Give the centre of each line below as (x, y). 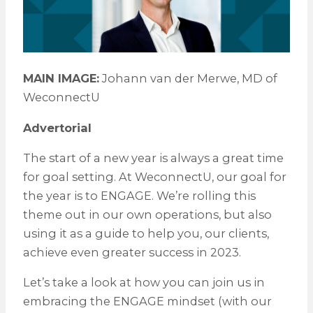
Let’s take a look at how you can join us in (144, 283)
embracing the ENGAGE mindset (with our (147, 301)
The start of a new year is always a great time (153, 158)
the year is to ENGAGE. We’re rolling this (139, 195)
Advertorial (57, 128)
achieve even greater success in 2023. (132, 252)
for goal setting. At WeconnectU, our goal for (154, 176)
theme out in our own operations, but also (147, 214)
